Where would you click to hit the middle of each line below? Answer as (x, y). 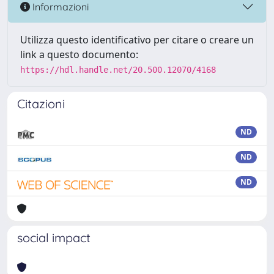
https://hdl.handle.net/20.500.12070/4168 (118, 70)
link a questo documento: (79, 54)
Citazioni (41, 104)
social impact (54, 238)
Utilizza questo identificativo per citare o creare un (137, 40)
